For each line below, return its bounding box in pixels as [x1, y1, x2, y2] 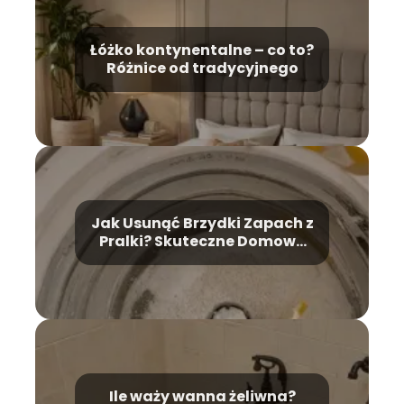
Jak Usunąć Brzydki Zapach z [90, 212, 314, 234]
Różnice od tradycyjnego [106, 57, 298, 78]
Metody [172, 248, 232, 270]
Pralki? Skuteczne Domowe [99, 230, 305, 252]
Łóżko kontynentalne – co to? [90, 39, 314, 60]
